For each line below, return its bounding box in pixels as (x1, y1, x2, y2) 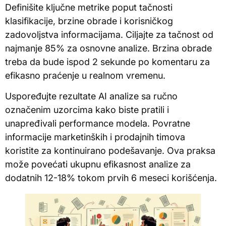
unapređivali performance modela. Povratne (5, 118, 190, 129)
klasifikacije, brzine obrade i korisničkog (5, 15, 173, 26)
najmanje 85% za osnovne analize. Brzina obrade (5, 42, 212, 53)
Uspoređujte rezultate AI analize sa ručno (5, 91, 178, 102)
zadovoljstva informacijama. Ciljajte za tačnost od (5, 29, 213, 40)
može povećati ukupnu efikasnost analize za (5, 159, 191, 170)
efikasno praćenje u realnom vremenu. (5, 70, 165, 81)
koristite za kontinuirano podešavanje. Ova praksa (5, 145, 215, 156)
